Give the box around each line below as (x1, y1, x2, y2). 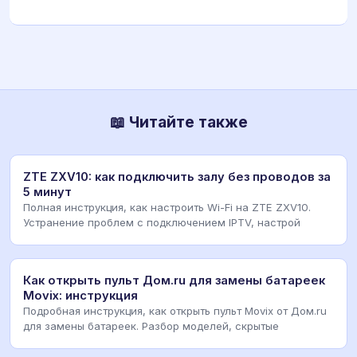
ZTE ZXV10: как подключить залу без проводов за (23, 169, 331, 184)
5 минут (23, 184, 72, 199)
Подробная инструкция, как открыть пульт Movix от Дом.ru (23, 304, 327, 317)
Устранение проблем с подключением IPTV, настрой (23, 215, 300, 229)
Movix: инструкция (23, 288, 138, 303)
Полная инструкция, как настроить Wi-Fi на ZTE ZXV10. (23, 200, 311, 214)
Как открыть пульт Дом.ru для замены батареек (23, 273, 325, 288)
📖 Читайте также (109, 112, 248, 131)
